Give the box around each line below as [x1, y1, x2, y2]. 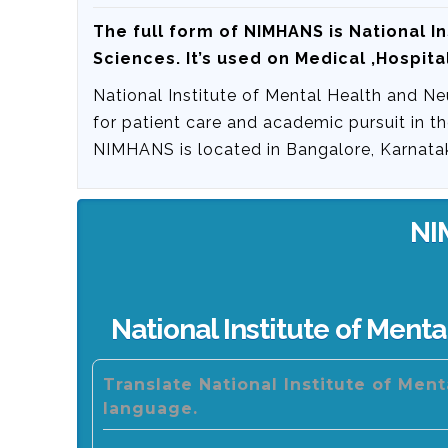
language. [103, 398, 198, 418]
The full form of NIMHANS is [93, 22, 349, 41]
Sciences [93, 49, 176, 68]
